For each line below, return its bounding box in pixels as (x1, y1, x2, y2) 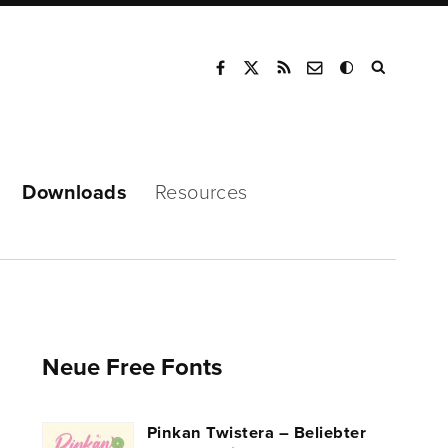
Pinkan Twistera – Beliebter (147, 423, 367, 443)
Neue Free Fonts (42, 353, 222, 382)
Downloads (22, 181, 128, 205)
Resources (155, 181, 248, 205)
